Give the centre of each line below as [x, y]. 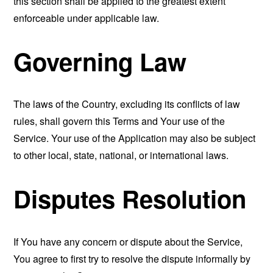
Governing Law [100, 61]
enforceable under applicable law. [87, 18]
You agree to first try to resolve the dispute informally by [132, 258]
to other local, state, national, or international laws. [121, 155]
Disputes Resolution [130, 199]
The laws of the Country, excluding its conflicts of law [127, 104]
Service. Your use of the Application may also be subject [135, 138]
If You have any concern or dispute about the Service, [128, 241]
